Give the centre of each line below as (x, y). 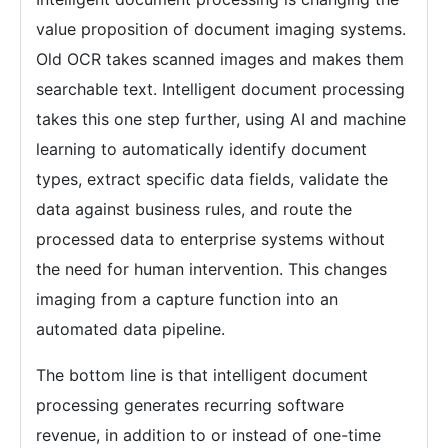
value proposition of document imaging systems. (221, 29)
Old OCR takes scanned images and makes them (220, 59)
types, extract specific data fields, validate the (212, 179)
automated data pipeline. (130, 329)
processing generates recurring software (190, 405)
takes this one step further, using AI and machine (221, 119)
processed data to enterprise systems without (210, 239)
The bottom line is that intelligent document (202, 375)
